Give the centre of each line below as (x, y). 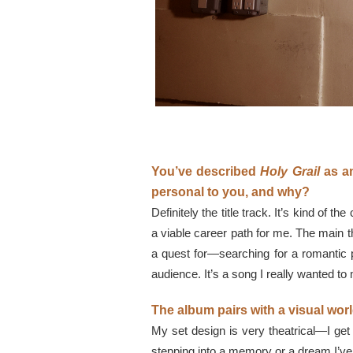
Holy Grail (290, 172)
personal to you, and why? (230, 192)
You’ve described (206, 172)
